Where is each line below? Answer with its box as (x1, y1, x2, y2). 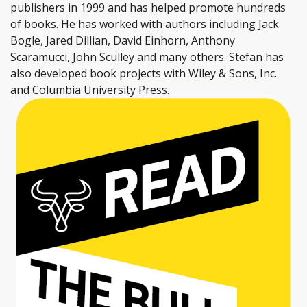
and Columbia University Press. (10, 82, 172, 98)
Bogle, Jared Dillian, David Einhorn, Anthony (10, 33, 235, 49)
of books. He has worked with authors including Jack (10, 16, 279, 32)
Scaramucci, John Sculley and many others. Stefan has (10, 49, 284, 65)
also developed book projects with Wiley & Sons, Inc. (10, 66, 277, 82)
